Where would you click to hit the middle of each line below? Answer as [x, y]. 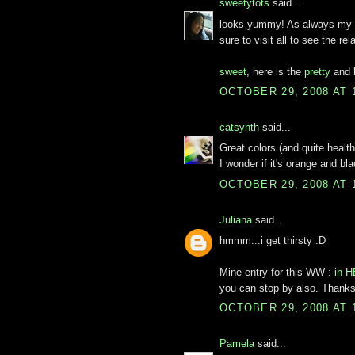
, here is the [275, 71]
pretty [317, 71]
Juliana [236, 219]
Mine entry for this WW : [277, 272]
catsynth [239, 127]
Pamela [237, 344]
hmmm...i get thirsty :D [273, 240]
